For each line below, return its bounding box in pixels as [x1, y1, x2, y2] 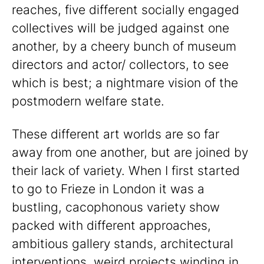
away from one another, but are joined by [12, 145, 248, 160]
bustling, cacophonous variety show [12, 200, 220, 215]
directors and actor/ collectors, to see [12, 57, 229, 72]
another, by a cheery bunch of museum [12, 38, 236, 54]
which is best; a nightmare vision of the [12, 75, 238, 90]
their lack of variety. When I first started [12, 163, 240, 179]
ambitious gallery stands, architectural [12, 236, 233, 252]
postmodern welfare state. [12, 93, 164, 108]
